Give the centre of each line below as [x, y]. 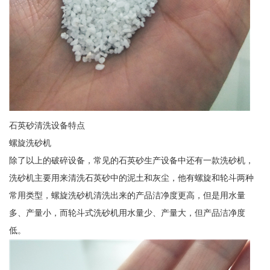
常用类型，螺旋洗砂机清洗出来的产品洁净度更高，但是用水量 [127, 195]
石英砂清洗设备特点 [47, 125]
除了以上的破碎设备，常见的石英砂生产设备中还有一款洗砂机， [131, 160]
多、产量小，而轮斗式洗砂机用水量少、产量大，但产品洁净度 [127, 212]
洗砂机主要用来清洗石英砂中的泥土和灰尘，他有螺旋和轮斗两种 [131, 177]
